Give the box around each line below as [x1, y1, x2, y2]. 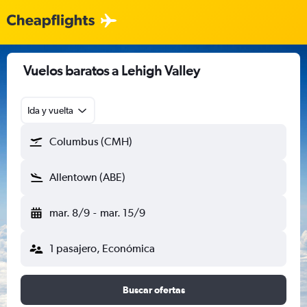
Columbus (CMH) [49, 135, 132, 148]
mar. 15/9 [99, 206, 145, 219]
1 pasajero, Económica [49, 242, 155, 255]
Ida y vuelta [27, 105, 73, 116]
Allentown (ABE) [49, 171, 125, 184]
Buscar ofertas [122, 284, 185, 295]
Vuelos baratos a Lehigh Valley [23, 62, 200, 78]
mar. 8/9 [49, 206, 90, 219]
